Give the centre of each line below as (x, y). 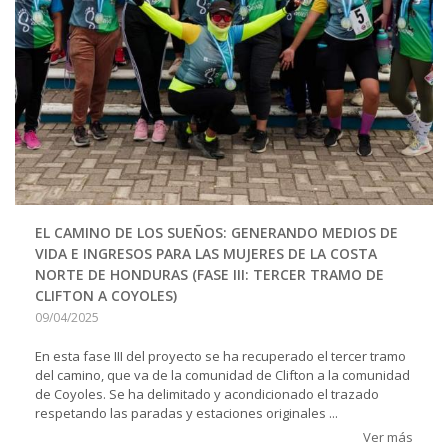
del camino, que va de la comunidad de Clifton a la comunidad (222, 374)
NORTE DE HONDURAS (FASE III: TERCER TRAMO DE (209, 274)
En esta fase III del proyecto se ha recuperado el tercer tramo (220, 355)
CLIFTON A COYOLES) (106, 295)
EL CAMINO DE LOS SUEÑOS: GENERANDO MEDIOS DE (216, 232)
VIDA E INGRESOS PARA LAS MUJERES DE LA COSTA (206, 253)
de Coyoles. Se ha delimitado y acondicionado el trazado (207, 393)
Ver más (388, 436)
